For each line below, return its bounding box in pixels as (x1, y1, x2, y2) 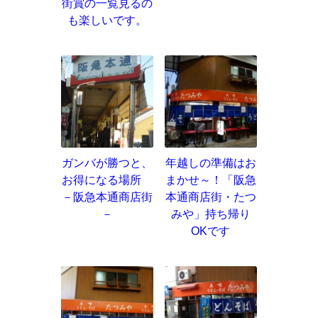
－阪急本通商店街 (61, 190, 153, 203)
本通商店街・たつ (165, 190, 256, 203)
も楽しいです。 (67, 13, 147, 26)
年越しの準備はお (165, 156, 256, 169)
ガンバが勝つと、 (61, 156, 153, 169)
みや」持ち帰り (170, 207, 251, 220)
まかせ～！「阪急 (165, 173, 256, 186)
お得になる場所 (61, 173, 153, 186)
